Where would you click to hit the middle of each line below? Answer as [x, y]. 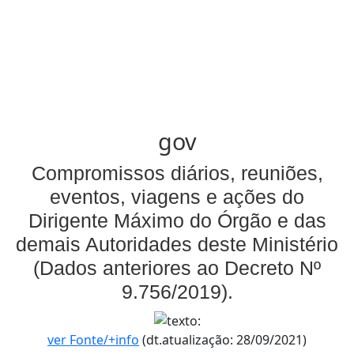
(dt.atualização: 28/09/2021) [223, 339]
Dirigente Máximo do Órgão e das [177, 220]
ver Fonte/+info [93, 339]
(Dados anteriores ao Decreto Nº [177, 268]
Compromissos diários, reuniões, [177, 173]
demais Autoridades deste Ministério [177, 244]
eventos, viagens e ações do [177, 197]
